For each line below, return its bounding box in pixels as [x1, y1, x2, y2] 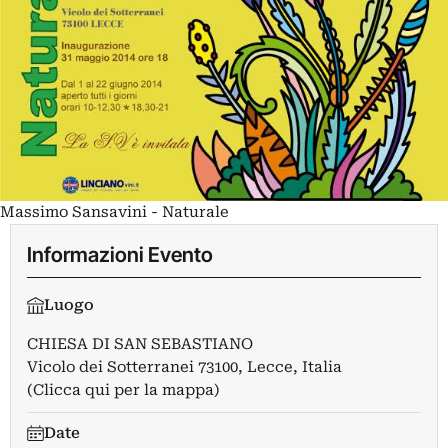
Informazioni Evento [27, 241, 213, 267]
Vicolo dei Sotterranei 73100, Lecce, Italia [27, 357, 342, 376]
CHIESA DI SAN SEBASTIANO [27, 334, 253, 353]
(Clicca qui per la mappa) [27, 380, 220, 399]
